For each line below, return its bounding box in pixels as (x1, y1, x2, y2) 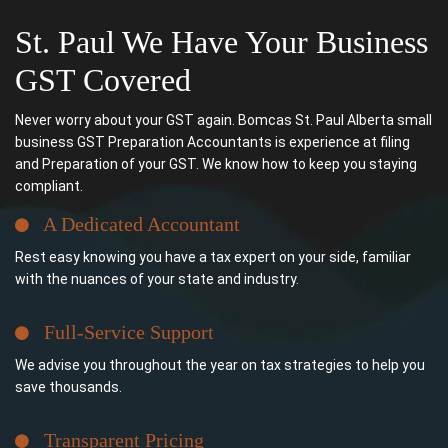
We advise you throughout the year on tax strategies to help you (15, 357, 425, 374)
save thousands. (15, 379, 122, 396)
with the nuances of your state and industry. (15, 271, 299, 288)
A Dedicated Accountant (29, 213, 240, 236)
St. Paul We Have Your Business (15, 24, 428, 61)
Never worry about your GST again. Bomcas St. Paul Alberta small (15, 112, 432, 129)
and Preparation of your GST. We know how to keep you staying (15, 156, 417, 173)
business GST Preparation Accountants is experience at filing (15, 134, 410, 151)
